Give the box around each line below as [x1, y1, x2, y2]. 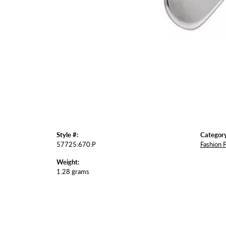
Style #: [56, 130, 78, 139]
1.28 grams [56, 166, 89, 176]
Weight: [56, 157, 79, 166]
